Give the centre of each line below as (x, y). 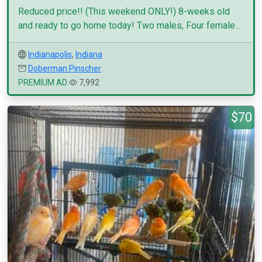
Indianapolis (50, 54)
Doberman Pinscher (65, 68)
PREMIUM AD (43, 82)
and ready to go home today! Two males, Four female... (129, 25)
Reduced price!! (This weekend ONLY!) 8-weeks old (124, 11)
